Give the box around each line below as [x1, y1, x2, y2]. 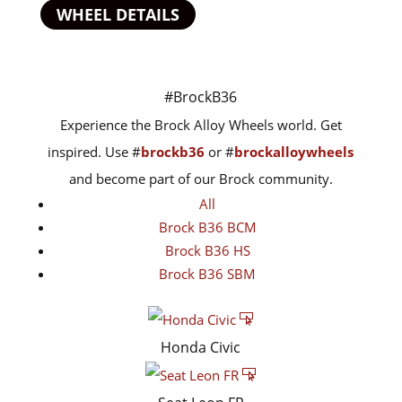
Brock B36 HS [164, 241, 250, 259]
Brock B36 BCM [158, 218, 257, 236]
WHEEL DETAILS [56, 4, 179, 25]
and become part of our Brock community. [68, 170, 333, 188]
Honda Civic [161, 337, 241, 357]
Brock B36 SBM [159, 265, 257, 283]
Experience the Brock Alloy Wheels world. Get [59, 116, 342, 134]
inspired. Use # [48, 143, 142, 161]
